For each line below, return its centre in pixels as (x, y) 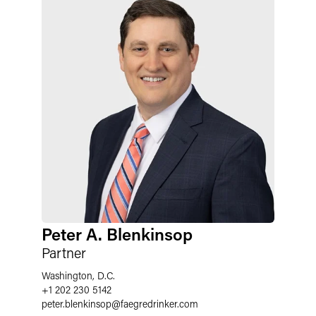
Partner (64, 253)
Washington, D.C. (78, 275)
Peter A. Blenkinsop (117, 234)
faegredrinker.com (159, 304)
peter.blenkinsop (77, 304)
